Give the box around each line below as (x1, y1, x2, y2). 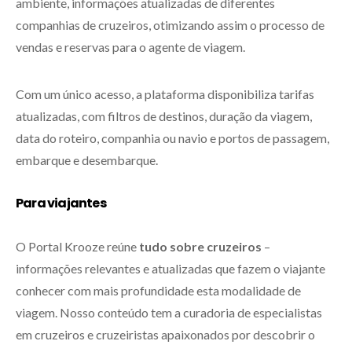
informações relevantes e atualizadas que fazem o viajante (16, 260, 325, 276)
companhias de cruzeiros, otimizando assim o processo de (16, 16, 324, 32)
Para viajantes (16, 193, 108, 212)
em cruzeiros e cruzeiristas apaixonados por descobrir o (16, 326, 315, 342)
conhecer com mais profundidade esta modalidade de (16, 282, 301, 298)
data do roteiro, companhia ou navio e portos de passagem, (16, 130, 329, 145)
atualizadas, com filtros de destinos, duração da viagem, (16, 108, 312, 123)
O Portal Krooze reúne (16, 238, 139, 254)
